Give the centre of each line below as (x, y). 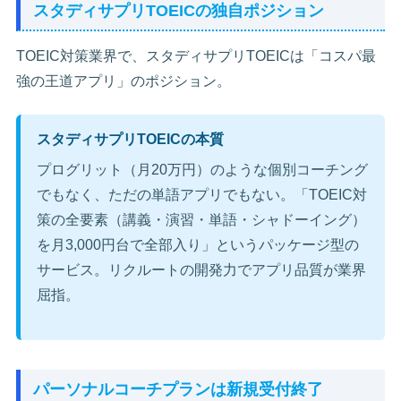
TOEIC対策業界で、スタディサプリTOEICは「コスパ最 (196, 56)
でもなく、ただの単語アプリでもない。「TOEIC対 (202, 194)
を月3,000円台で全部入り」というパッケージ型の (198, 244)
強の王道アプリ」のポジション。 (124, 81)
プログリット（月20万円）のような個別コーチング (203, 169)
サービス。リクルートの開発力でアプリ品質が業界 (202, 269)
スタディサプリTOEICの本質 (131, 139)
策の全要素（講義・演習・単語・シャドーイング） (202, 219)
